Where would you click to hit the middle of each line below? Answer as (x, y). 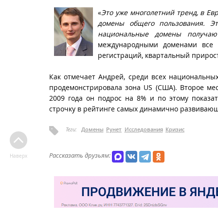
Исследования (144, 129)
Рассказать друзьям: (80, 155)
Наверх (18, 156)
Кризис (175, 129)
